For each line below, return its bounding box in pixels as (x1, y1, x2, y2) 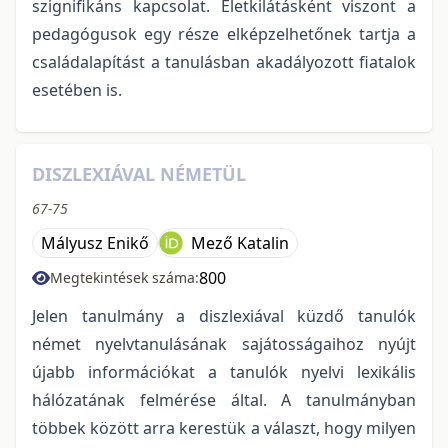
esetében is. (32, 78, 122, 101)
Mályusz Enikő (41, 231, 149, 254)
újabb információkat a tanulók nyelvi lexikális (32, 360, 416, 383)
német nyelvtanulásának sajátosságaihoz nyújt (32, 332, 416, 355)
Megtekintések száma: (50, 267, 199, 287)
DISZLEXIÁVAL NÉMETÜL (32, 161, 246, 186)
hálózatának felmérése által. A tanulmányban (32, 388, 416, 411)
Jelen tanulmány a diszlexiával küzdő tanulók (32, 304, 416, 327)
